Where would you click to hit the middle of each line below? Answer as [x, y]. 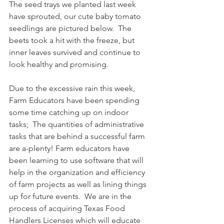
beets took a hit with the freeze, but [73, 40]
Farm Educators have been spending [75, 100]
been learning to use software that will [77, 160]
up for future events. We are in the [71, 196]
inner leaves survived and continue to [76, 52]
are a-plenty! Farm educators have [70, 148]
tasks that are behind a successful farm [78, 136]
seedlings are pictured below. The [71, 28]
